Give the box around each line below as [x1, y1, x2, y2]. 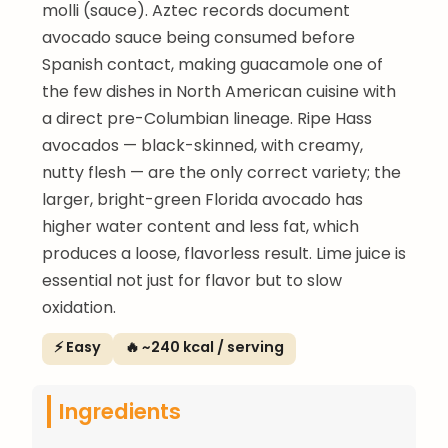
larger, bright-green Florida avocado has [42, 187, 363, 211]
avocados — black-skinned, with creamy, [42, 133, 363, 157]
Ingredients [59, 395, 181, 427]
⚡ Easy [54, 336, 101, 357]
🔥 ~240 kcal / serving [125, 336, 284, 357]
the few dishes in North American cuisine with [42, 79, 396, 103]
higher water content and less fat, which [42, 214, 359, 238]
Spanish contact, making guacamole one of [42, 52, 383, 76]
